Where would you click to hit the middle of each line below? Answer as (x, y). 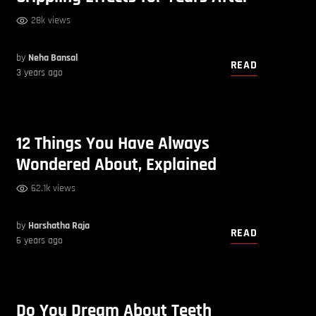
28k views (51, 21)
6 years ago (40, 240)
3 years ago (40, 73)
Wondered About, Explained (117, 165)
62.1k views (54, 188)
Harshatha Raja (59, 225)
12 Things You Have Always (113, 144)
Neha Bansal (53, 58)
